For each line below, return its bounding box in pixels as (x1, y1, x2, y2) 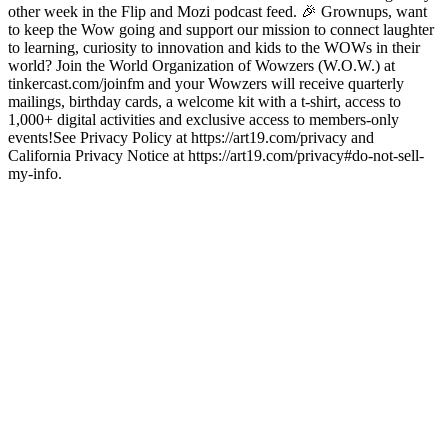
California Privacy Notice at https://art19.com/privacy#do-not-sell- (8, 146, 424, 164)
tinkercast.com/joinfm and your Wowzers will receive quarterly (8, 74, 404, 92)
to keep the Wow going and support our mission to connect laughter (8, 20, 434, 38)
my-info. (8, 164, 62, 182)
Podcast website (8, 182, 109, 200)
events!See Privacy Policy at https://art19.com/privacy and (8, 128, 374, 146)
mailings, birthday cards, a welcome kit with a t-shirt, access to (8, 92, 401, 110)
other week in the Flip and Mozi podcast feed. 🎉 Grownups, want (8, 2, 427, 20)
